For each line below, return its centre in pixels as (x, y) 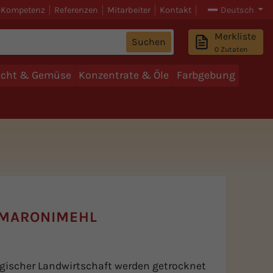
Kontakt (175, 10)
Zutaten (234, 50)
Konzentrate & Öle (124, 75)
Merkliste (236, 37)
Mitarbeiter (129, 10)
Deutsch (237, 10)
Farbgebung (206, 75)
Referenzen (76, 10)
